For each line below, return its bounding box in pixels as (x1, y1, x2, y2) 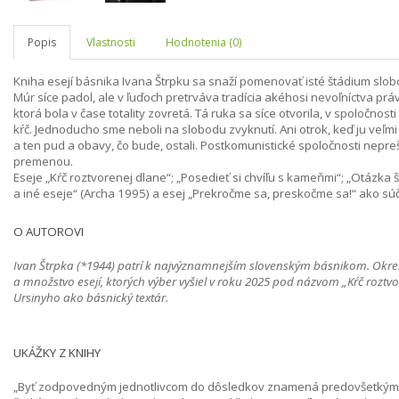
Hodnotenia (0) (166, 35, 241, 50)
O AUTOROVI (13, 224, 84, 240)
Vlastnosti (86, 35, 135, 50)
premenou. (13, 153, 73, 169)
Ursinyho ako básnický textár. (13, 289, 168, 305)
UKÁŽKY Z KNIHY (13, 345, 101, 361)
